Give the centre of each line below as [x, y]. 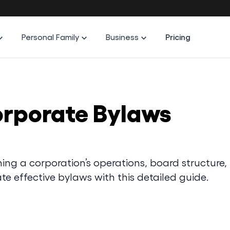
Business [122, 37]
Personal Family [51, 37]
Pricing [178, 37]
